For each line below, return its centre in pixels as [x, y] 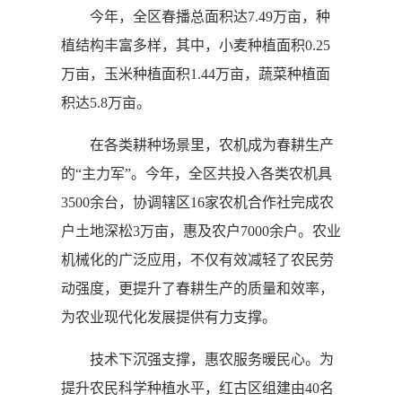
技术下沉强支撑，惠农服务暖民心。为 [197, 359]
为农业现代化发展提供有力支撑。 [169, 317]
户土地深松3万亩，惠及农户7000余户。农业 [201, 231]
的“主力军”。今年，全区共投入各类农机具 [197, 174]
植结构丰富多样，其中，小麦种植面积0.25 [196, 45]
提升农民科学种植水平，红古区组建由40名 [197, 388]
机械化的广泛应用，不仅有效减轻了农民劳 [197, 260]
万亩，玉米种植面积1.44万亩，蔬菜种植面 [196, 74]
